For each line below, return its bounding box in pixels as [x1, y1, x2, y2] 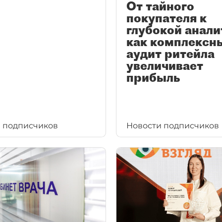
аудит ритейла [126, 46, 215, 61]
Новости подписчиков [126, 121, 219, 130]
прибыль [126, 69, 180, 85]
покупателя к [126, 10, 207, 25]
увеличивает [126, 57, 203, 73]
